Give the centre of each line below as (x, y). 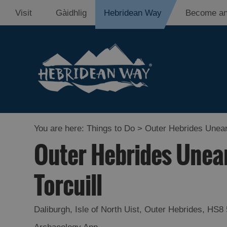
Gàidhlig (71, 13)
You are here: (61, 128)
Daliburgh (52, 210)
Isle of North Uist (107, 210)
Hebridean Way (133, 13)
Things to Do (111, 128)
